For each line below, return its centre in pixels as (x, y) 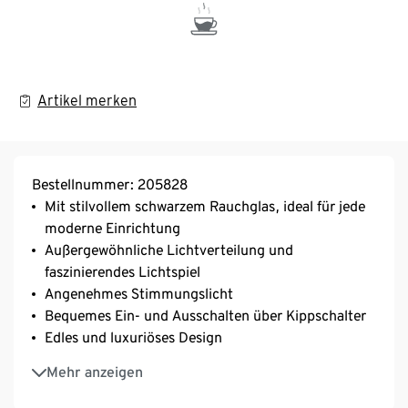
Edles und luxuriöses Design (133, 337)
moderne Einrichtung (112, 228)
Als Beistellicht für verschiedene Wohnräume (187, 362)
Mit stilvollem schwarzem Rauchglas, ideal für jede (205, 206)
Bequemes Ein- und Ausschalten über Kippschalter (205, 315)
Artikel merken (87, 100)
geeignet (72, 384)
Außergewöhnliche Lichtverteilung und (169, 250)
